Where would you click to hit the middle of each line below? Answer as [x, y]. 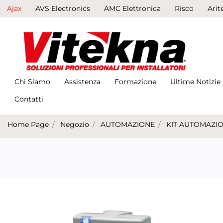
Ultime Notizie [195, 81]
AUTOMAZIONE [128, 125]
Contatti [29, 99]
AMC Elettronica [132, 8]
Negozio [75, 125]
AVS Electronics [63, 8]
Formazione [135, 81]
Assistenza [82, 81]
